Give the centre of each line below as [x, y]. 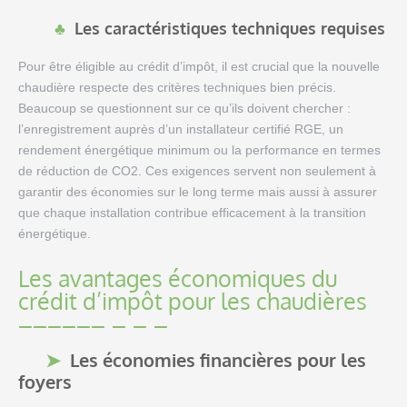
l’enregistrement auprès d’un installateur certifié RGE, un [181, 129]
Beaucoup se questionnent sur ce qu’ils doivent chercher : [184, 109]
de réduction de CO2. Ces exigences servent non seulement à [197, 171]
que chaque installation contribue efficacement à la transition [192, 213]
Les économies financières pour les [218, 360]
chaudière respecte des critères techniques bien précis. [177, 88]
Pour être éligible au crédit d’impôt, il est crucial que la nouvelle [199, 67]
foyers [45, 382]
